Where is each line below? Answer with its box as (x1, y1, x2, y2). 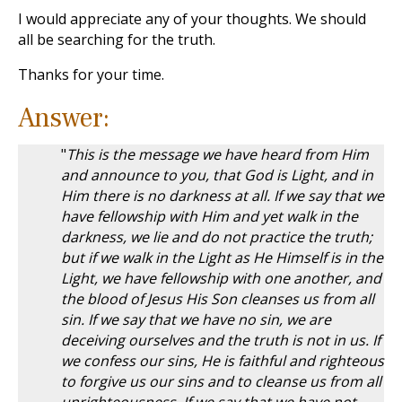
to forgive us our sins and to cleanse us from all (61, 371, 381, 391)
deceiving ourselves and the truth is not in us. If (61, 330, 380, 350)
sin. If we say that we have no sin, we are (61, 310, 331, 329)
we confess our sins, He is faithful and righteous (61, 351, 384, 371)
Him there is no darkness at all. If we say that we (61, 186, 384, 205)
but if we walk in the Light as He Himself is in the (61, 248, 383, 267)
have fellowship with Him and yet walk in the (61, 206, 358, 226)
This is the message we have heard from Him (66, 144, 369, 164)
